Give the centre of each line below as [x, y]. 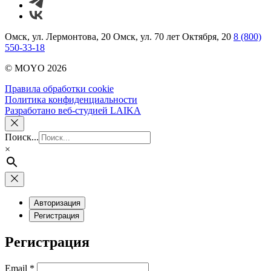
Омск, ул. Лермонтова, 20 [58, 37]
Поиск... [22, 137]
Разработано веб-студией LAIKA [73, 111]
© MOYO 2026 [36, 68]
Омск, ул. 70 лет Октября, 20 [172, 37]
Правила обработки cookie [59, 89]
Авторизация [57, 203]
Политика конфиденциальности [71, 100]
